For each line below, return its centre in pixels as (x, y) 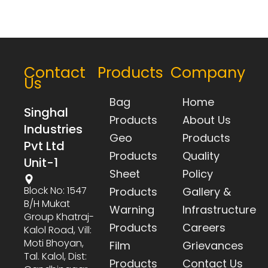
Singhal (46, 112)
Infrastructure (220, 209)
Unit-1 (41, 162)
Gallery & (207, 191)
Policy (198, 173)
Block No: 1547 (55, 190)
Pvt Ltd (44, 146)
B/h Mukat (47, 203)
